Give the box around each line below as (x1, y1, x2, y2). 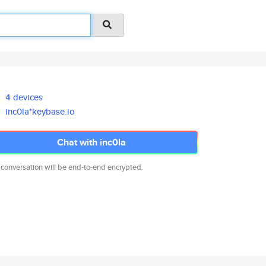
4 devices (5, 91, 43, 103)
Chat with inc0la (57, 135, 126, 149)
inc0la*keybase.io (5, 105, 75, 118)
